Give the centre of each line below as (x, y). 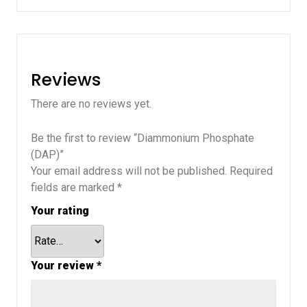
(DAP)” (47, 154)
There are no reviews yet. (91, 103)
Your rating (60, 210)
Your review (64, 265)
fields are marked (74, 187)
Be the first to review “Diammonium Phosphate (143, 138)
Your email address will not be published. (129, 171)
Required (251, 171)
